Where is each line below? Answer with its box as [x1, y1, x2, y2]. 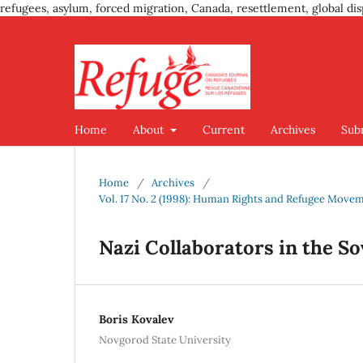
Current [202, 122, 245, 137]
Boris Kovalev [99, 311, 174, 327]
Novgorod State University [99, 332, 231, 347]
